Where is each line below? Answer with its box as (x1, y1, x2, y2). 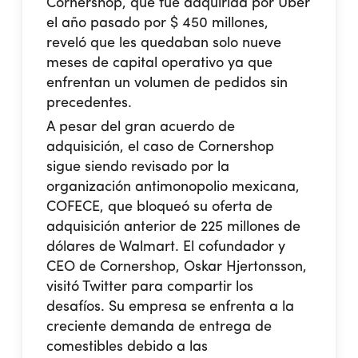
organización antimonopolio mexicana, (46, 179, 300, 194)
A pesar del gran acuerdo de (46, 119, 236, 134)
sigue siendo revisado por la (46, 159, 230, 174)
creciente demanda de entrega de (46, 319, 272, 334)
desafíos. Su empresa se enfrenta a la (46, 299, 295, 314)
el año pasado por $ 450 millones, (46, 15, 269, 30)
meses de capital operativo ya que (46, 55, 273, 70)
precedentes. (46, 95, 133, 110)
